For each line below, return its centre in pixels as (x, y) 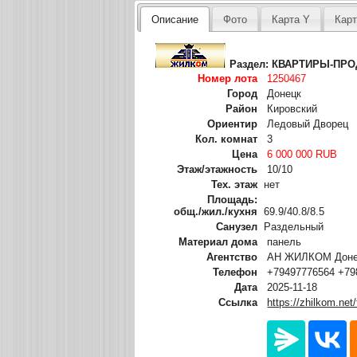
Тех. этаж (235, 184)
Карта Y (290, 19)
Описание (175, 19)
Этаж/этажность (218, 169)
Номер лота (228, 78)
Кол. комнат (227, 139)
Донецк (284, 93)
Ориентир (233, 124)
